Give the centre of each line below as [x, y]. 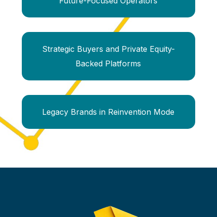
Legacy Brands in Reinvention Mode [108, 112]
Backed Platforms [108, 64]
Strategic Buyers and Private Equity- [108, 49]
